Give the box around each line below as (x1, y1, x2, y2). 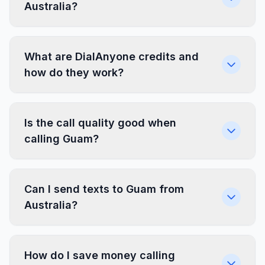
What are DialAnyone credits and (24, 50, 199, 63)
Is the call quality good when (24, 117, 176, 129)
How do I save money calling (24, 249, 175, 261)
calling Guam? (24, 132, 99, 145)
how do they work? (24, 66, 124, 79)
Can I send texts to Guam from (24, 183, 184, 195)
